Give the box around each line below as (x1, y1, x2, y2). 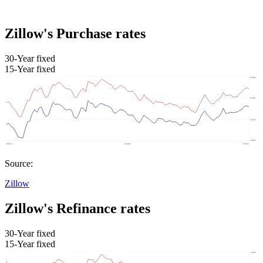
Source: (5, 159, 33, 169)
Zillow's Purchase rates (5, 25, 146, 41)
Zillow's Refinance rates (5, 201, 150, 217)
